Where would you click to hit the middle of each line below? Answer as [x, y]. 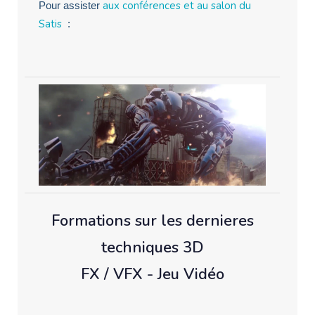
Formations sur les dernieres [152, 220]
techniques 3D [152, 247]
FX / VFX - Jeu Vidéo [152, 274]
